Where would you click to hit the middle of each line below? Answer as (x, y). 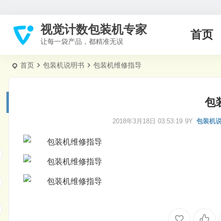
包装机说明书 (63, 65)
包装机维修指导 (117, 65)
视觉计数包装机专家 (94, 29)
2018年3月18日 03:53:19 (147, 121)
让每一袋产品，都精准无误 (82, 41)
